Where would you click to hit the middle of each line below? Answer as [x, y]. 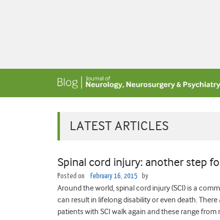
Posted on [72, 176]
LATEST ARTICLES [119, 126]
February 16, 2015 [114, 176]
